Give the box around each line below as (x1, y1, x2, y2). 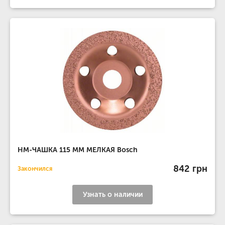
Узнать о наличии (82, 190, 143, 199)
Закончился (18, 165, 52, 172)
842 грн (173, 163, 207, 174)
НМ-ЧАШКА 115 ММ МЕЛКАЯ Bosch (18, 146, 138, 154)
